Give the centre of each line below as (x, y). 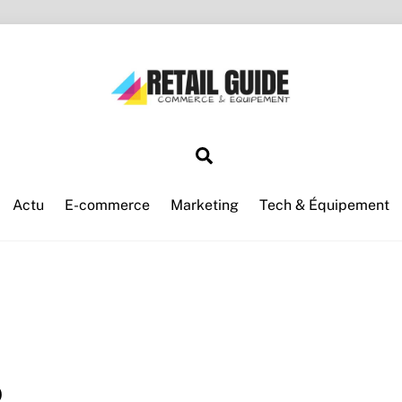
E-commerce (107, 205)
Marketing (205, 205)
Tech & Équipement (325, 205)
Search (240, 153)
